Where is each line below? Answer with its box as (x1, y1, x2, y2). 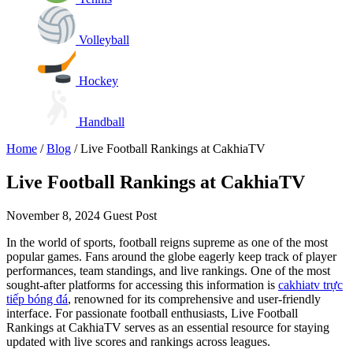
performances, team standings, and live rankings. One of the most (6, 263, 330, 277)
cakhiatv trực (278, 277, 343, 292)
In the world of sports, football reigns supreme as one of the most (6, 235, 328, 249)
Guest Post (103, 208, 157, 222)
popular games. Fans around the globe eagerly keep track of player (6, 249, 336, 263)
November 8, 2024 (6, 208, 100, 222)
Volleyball (79, 33, 129, 46)
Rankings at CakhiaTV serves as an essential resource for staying (6, 320, 329, 334)
